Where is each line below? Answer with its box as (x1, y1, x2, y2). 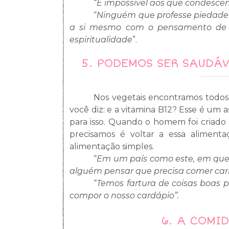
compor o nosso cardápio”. (70, 190, 179, 200)
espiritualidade (70, 34, 132, 44)
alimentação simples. (70, 141, 154, 151)
